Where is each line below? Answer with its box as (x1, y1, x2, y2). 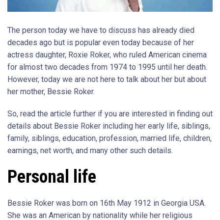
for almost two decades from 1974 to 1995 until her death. (7, 62, 207, 72)
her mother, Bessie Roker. (7, 87, 95, 96)
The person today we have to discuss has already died (7, 26, 194, 35)
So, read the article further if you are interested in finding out (7, 109, 213, 118)
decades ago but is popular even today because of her (7, 38, 194, 47)
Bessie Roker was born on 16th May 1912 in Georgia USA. (7, 198, 206, 208)
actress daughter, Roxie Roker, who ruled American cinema (7, 50, 207, 59)
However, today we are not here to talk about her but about (7, 75, 206, 84)
